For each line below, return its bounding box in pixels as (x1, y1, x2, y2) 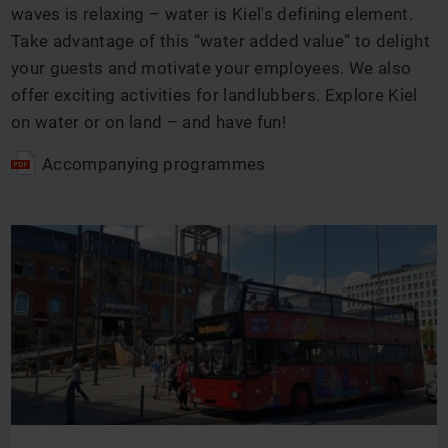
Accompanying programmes (42, 154, 266, 174)
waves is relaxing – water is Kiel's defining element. (11, 4, 414, 24)
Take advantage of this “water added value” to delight (11, 31, 431, 51)
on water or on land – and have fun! (11, 112, 286, 132)
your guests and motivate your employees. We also (11, 58, 412, 78)
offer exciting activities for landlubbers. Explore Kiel (11, 85, 418, 105)
